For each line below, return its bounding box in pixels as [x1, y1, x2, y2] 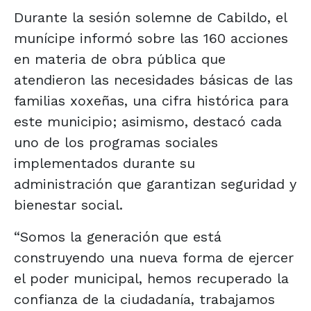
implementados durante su [14, 154, 195, 171]
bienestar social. [14, 196, 123, 213]
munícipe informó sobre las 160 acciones [14, 29, 288, 47]
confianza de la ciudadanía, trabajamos [14, 290, 275, 308]
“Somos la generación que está [14, 228, 221, 245]
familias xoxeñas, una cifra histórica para [14, 92, 289, 109]
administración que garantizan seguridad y [14, 175, 296, 192]
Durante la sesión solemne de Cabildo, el [14, 8, 287, 26]
